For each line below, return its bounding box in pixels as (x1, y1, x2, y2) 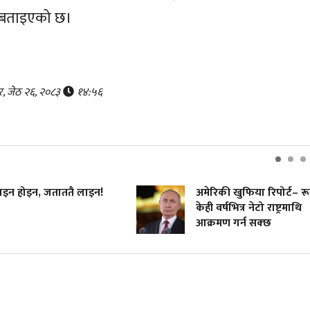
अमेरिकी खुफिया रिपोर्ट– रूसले (176, 183, 307, 202)
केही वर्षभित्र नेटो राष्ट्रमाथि (176, 198, 283, 217)
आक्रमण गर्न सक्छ (176, 213, 253, 232)
